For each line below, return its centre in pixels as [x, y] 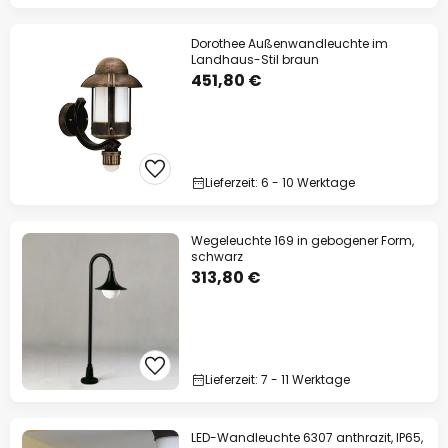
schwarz [217, 256]
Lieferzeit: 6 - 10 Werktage [280, 182]
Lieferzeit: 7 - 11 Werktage [277, 379]
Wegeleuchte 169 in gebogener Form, [302, 240]
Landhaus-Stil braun [255, 59]
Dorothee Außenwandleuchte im [289, 43]
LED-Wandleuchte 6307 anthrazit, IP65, [307, 437]
